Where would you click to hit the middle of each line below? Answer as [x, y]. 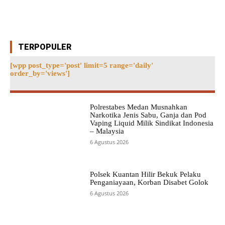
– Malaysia [107, 131]
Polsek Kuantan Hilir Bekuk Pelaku [145, 175]
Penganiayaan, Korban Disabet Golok [149, 183]
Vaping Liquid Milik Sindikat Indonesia [151, 123]
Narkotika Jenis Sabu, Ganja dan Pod [148, 115]
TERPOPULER [45, 47]
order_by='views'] [40, 74]
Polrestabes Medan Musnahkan [138, 107]
